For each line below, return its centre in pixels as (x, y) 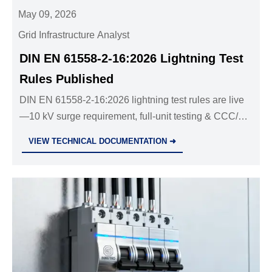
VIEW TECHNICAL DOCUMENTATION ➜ (103, 141)
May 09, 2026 (48, 14)
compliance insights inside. (78, 133)
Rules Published (67, 79)
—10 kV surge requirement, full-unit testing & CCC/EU (136, 117)
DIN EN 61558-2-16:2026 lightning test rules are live (132, 100)
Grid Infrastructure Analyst (74, 35)
